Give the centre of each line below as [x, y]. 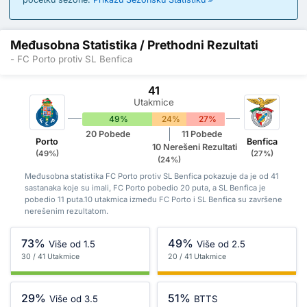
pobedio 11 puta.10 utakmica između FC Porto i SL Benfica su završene [153, 199]
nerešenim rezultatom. [66, 211]
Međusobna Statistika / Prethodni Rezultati [134, 45]
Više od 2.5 [221, 244]
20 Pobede [108, 134]
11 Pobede [201, 134]
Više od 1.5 [72, 244]
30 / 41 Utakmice [50, 257]
